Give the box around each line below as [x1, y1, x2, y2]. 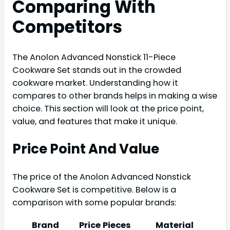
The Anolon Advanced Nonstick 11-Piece [12, 51, 176, 64]
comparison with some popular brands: [12, 196, 176, 208]
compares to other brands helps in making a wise [12, 90, 217, 102]
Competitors [12, 15, 122, 39]
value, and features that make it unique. [12, 116, 177, 128]
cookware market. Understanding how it [12, 77, 178, 89]
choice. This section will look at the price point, [12, 103, 204, 115]
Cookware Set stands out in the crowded [12, 64, 181, 76]
